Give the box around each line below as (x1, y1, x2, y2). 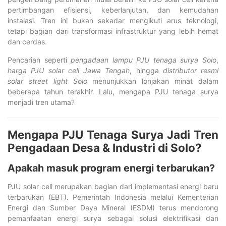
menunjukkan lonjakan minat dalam (87, 76, 219, 85)
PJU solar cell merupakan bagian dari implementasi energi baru (8, 182, 218, 191)
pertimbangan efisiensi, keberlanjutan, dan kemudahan (8, 5, 218, 14)
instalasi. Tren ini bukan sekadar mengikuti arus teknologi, (8, 16, 218, 25)
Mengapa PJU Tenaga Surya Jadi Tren (8, 127, 218, 141)
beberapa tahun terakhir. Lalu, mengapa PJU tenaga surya (8, 87, 218, 96)
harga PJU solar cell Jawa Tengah (8, 66, 130, 75)
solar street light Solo (8, 76, 87, 85)
